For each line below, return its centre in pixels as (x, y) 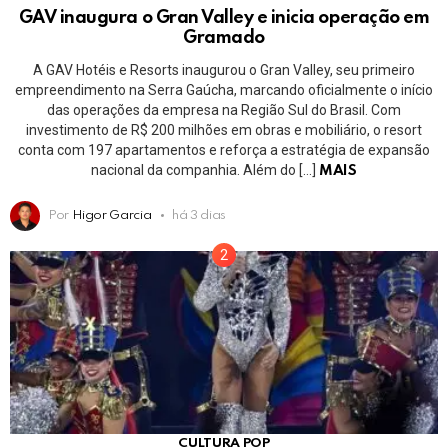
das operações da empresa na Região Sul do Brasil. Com (224, 109)
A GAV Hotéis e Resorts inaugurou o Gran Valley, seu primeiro (224, 69)
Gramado (224, 37)
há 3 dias (199, 215)
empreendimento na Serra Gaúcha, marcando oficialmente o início (224, 89)
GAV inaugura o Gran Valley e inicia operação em (224, 17)
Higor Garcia (111, 215)
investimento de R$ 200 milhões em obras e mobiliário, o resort (224, 129)
